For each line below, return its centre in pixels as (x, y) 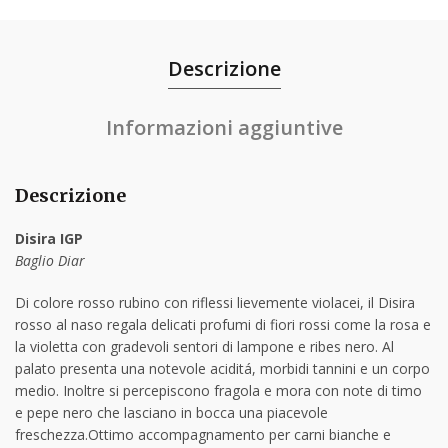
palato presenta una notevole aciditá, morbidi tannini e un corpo (222, 368)
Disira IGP (49, 238)
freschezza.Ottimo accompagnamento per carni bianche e (203, 434)
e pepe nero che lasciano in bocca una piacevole (171, 412)
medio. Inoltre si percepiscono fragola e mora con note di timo (218, 390)
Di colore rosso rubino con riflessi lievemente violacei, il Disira (215, 302)
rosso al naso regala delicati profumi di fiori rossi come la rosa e (223, 324)
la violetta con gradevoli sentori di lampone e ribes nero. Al (204, 346)
